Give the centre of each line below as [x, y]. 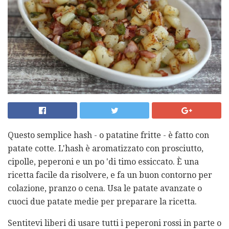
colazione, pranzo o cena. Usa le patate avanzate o [105, 188]
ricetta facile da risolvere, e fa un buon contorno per [110, 175]
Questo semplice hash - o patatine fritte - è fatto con [108, 135]
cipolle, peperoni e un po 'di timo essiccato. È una [103, 162]
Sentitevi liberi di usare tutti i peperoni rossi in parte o [114, 223]
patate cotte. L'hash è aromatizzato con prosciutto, [106, 148]
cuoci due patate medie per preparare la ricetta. [102, 201]
